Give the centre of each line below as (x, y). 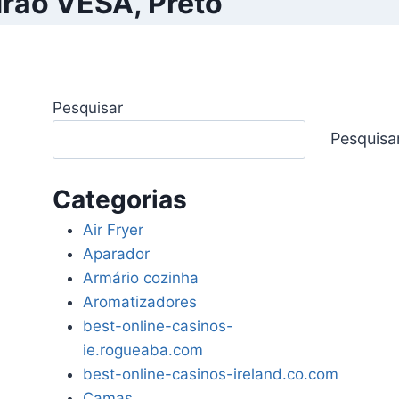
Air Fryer (114, 230)
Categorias (120, 200)
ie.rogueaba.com (143, 350)
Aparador (117, 254)
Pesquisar (88, 108)
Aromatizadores (140, 302)
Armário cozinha (141, 278)
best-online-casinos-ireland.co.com (211, 375)
